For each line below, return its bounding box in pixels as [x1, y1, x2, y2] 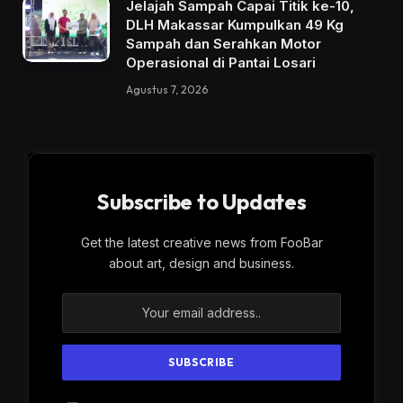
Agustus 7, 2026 [126, 82, 208, 96]
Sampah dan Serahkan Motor [126, 34, 321, 52]
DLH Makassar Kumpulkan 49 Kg [126, 15, 344, 33]
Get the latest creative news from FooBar [80, 234, 323, 250]
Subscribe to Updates [96, 187, 307, 215]
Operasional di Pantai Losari [126, 53, 316, 71]
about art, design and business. [109, 255, 294, 271]
